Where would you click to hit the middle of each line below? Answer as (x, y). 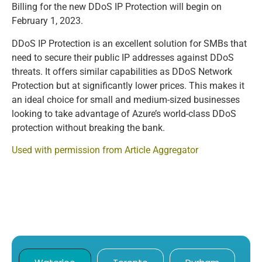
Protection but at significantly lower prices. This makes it (128, 85)
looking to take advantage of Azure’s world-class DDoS (124, 113)
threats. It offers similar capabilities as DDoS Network (122, 71)
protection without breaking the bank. (88, 127)
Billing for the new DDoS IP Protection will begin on (117, 7)
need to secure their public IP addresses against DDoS (123, 57)
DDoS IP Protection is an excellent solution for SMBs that (129, 43)
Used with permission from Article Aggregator (105, 150)
